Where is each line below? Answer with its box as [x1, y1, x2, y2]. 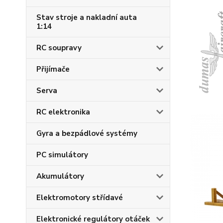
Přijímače [36, 64, 70, 74]
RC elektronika [36, 107, 90, 117]
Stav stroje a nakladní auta [36, 12, 137, 22]
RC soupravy [36, 43, 82, 53]
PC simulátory [36, 150, 88, 160]
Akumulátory [36, 171, 84, 181]
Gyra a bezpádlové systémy [36, 128, 137, 138]
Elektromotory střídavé [36, 193, 123, 203]
